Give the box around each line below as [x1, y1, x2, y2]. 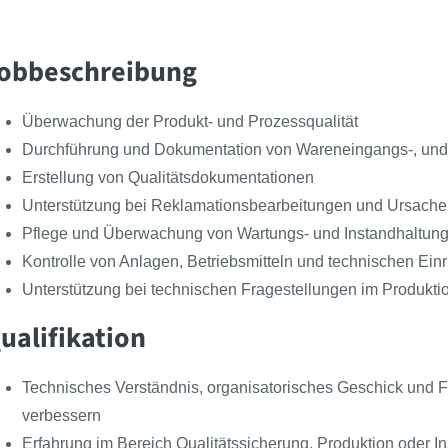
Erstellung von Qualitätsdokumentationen [22, 168, 314, 186]
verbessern [22, 407, 101, 424]
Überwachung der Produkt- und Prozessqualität [22, 112, 358, 130]
